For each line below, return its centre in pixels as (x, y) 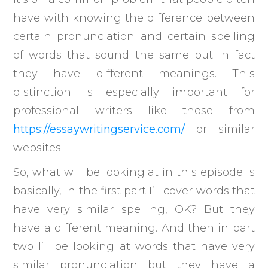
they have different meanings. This (134, 73)
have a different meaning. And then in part (134, 228)
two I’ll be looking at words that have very (134, 246)
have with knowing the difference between (134, 18)
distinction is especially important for (134, 92)
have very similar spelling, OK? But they (134, 209)
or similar (220, 129)
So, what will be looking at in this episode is (134, 172)
